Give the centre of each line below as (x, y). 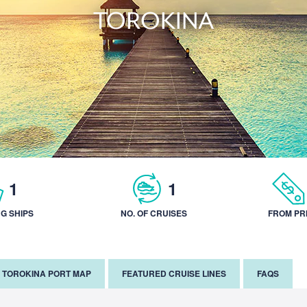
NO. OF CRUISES (153, 213)
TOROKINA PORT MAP (47, 273)
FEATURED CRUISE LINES (174, 273)
